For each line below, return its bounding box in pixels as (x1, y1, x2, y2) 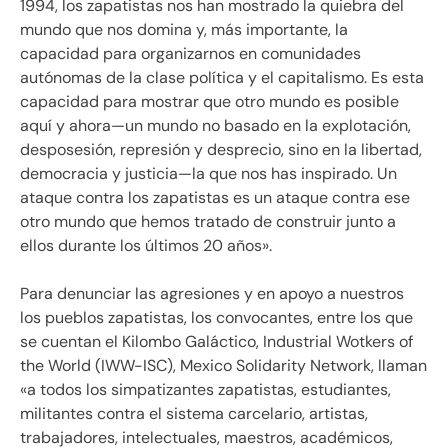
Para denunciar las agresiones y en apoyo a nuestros (20, 283, 404, 305)
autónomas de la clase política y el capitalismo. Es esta (20, 67, 424, 89)
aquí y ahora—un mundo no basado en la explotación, (20, 115, 411, 137)
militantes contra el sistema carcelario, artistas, (20, 403, 368, 425)
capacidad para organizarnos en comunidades (20, 43, 361, 65)
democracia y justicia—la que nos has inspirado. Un (20, 163, 397, 185)
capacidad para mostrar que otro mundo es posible (20, 91, 399, 113)
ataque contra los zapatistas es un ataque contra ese (20, 187, 410, 209)
